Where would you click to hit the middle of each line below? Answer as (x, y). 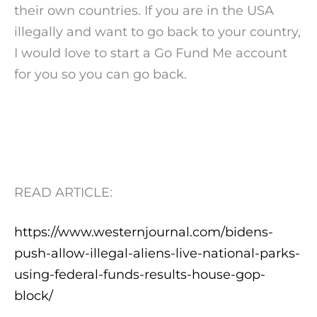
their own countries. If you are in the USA (144, 11)
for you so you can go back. (100, 74)
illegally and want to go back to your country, (157, 32)
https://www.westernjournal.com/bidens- (144, 231)
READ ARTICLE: (63, 192)
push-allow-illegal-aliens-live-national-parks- (157, 253)
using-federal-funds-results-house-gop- (140, 274)
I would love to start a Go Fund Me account (151, 53)
